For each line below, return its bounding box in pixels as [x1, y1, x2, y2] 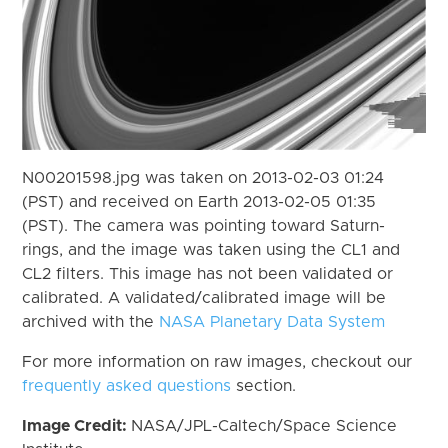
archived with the [22, 313, 160, 330]
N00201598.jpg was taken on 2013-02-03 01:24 [22, 169, 385, 186]
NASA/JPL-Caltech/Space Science [131, 417, 398, 434]
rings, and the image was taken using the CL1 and [22, 241, 401, 258]
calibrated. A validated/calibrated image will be [22, 289, 387, 306]
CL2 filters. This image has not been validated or [22, 265, 394, 282]
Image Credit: [22, 417, 132, 434]
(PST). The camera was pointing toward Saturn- [22, 217, 386, 234]
